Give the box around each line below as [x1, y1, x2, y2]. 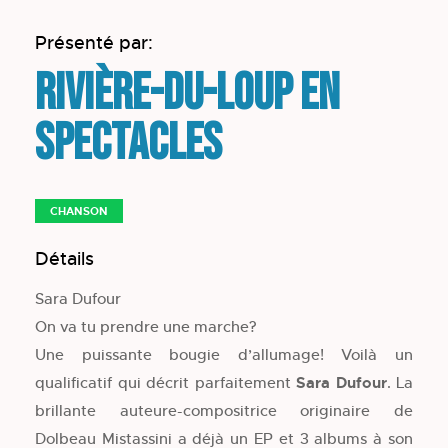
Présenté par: [35, 31, 153, 54]
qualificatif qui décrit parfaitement [35, 372, 296, 392]
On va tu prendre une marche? [35, 316, 257, 336]
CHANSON [50, 203, 108, 218]
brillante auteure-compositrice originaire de [35, 400, 413, 420]
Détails [35, 247, 94, 270]
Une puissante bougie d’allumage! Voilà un [35, 344, 413, 364]
